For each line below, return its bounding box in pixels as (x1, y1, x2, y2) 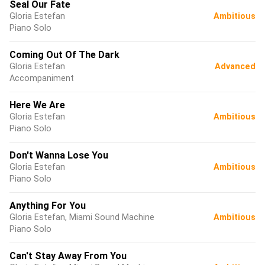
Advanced (215, 62, 256, 72)
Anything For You (9, 200, 86, 211)
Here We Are (9, 99, 65, 111)
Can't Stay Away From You (9, 250, 127, 261)
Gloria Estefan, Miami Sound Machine (9, 212, 154, 222)
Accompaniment (9, 73, 74, 83)
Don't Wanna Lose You (9, 150, 108, 161)
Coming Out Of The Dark (9, 49, 119, 60)
